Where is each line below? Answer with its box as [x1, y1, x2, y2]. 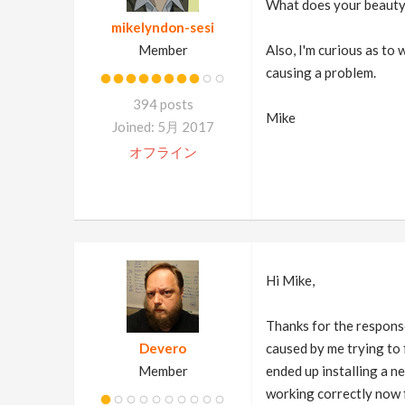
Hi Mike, [265, 272, 315, 288]
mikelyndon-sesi [111, 19, 214, 35]
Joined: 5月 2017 [111, 118, 214, 135]
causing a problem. [265, 64, 376, 80]
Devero [139, 340, 186, 356]
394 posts [132, 96, 193, 112]
